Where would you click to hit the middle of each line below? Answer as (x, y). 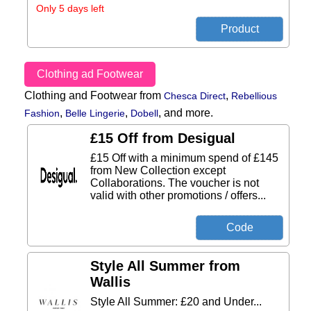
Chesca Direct (195, 96)
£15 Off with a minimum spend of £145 (184, 158)
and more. (188, 113)
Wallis (110, 282)
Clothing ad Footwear (90, 74)
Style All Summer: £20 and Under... (176, 302)
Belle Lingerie (95, 113)
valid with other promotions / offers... (178, 195)
